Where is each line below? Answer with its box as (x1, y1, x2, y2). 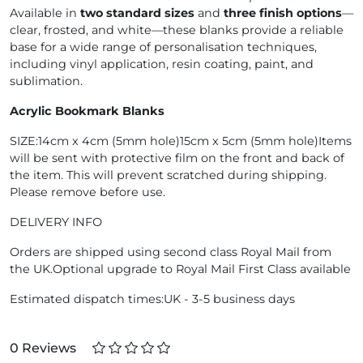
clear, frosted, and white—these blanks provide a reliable (10, 23, 344, 37)
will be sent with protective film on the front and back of (10, 151, 344, 165)
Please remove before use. (10, 185, 165, 199)
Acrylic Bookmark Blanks (10, 104, 164, 118)
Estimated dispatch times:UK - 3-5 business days (10, 292, 295, 306)
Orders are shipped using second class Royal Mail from (10, 245, 331, 259)
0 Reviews (10, 340, 79, 356)
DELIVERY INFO (10, 215, 102, 229)
